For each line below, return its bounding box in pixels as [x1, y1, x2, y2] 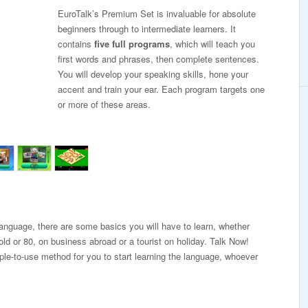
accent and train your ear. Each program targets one [58, 82, 265, 96]
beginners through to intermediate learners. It [58, 22, 236, 35]
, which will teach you [170, 37, 255, 50]
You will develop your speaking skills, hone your [58, 67, 248, 80]
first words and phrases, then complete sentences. [58, 52, 259, 65]
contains [58, 37, 94, 50]
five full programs [94, 37, 170, 50]
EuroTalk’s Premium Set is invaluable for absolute [58, 7, 256, 20]
